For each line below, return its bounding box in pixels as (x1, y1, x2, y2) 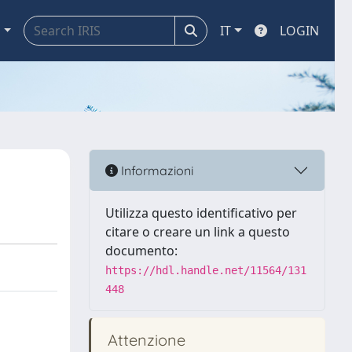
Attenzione (104, 330, 185, 350)
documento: (105, 242, 178, 259)
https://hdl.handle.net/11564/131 (105, 264, 306, 277)
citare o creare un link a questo (105, 223, 290, 240)
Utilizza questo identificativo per (105, 204, 297, 222)
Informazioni (118, 162, 193, 178)
